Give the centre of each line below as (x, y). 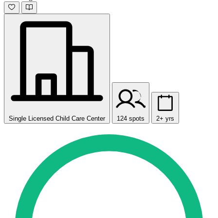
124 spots (131, 119)
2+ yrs (165, 119)
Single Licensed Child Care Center (57, 119)
